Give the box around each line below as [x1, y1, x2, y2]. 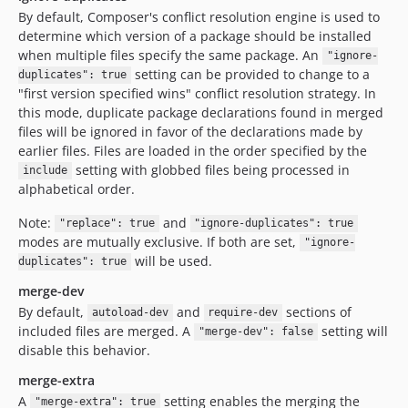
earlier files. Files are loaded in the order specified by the [18, 141, 367, 159]
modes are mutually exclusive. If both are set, [18, 232, 300, 250]
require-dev [208, 306, 279, 320]
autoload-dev [91, 306, 168, 320]
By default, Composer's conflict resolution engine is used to [18, 7, 380, 25]
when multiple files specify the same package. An [18, 46, 322, 64]
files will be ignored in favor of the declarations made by [18, 122, 362, 140]
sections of [282, 302, 352, 321]
